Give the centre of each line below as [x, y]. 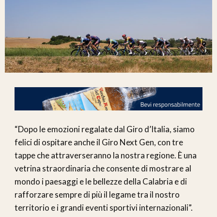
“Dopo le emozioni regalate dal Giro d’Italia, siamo [105, 129]
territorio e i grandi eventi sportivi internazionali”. [104, 208]
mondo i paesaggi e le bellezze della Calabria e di [101, 182]
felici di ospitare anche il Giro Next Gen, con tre [99, 142]
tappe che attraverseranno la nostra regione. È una [106, 155]
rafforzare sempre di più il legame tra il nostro [97, 195]
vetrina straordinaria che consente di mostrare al [103, 169]
